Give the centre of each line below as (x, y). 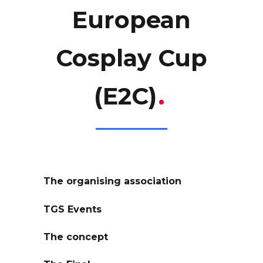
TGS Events (73, 209)
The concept (76, 237)
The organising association (112, 181)
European (131, 20)
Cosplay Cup (131, 58)
